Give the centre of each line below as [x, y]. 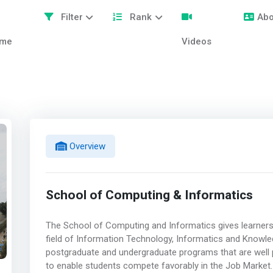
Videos [197, 41]
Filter [70, 17]
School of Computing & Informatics [149, 195]
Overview [86, 146]
